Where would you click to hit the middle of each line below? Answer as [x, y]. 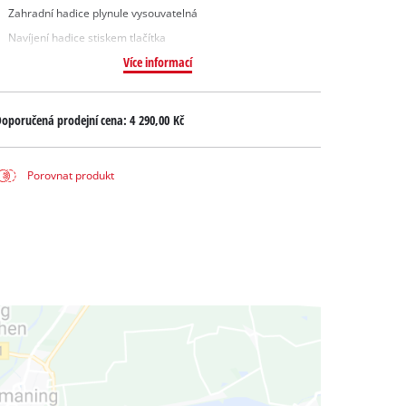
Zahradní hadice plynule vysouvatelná [102, 13]
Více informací [157, 63]
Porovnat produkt [71, 176]
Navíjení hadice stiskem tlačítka [87, 38]
